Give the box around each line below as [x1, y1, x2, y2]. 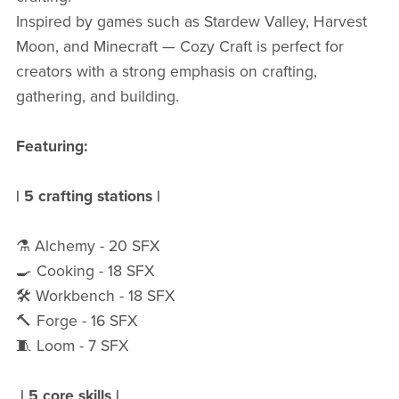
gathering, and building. [15, 87, 183, 107]
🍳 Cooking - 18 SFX [15, 262, 154, 281]
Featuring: [15, 137, 87, 157]
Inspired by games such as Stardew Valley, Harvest [15, 12, 367, 32]
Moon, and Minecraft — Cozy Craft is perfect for [15, 37, 344, 57]
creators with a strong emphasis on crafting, [15, 62, 317, 82]
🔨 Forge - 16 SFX [15, 312, 137, 331]
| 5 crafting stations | [15, 187, 160, 207]
